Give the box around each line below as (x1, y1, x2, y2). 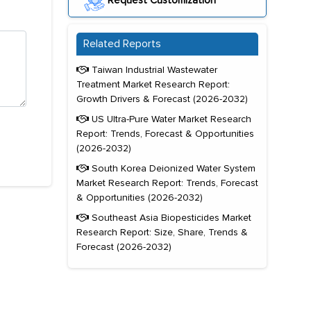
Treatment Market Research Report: (76, 78, 230, 91)
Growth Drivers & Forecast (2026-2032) (76, 93, 248, 106)
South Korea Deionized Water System (89, 162, 255, 175)
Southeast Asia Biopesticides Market (89, 212, 251, 224)
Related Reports (83, 37, 161, 51)
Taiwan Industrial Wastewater (89, 64, 217, 76)
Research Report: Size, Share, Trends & (76, 226, 248, 239)
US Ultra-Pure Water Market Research (89, 113, 251, 126)
